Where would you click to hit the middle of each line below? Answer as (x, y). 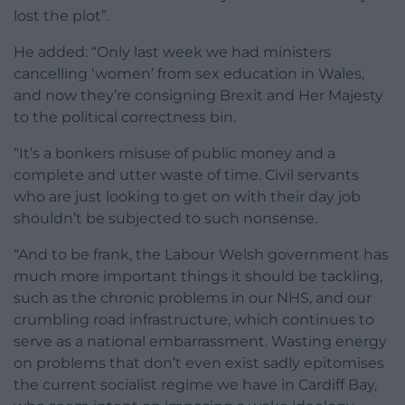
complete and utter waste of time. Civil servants (186, 175)
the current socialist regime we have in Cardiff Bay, (195, 385)
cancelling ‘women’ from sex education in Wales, (189, 74)
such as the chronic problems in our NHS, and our (193, 298)
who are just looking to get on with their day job (187, 197)
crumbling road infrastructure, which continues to (194, 320)
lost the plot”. (61, 16)
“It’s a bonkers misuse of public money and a (174, 154)
